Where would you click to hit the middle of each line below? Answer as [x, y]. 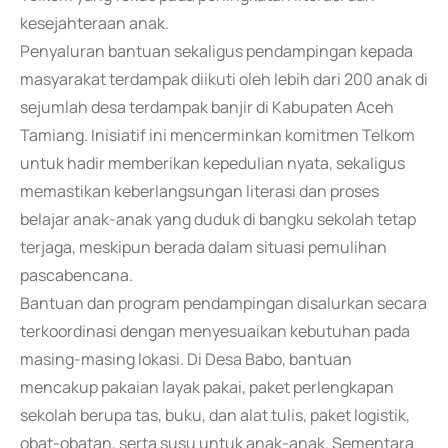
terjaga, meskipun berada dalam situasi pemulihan [203, 247]
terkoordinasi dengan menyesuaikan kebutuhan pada [215, 331]
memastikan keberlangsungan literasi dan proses [199, 191]
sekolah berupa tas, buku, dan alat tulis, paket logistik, [215, 415]
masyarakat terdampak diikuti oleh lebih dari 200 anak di [224, 79]
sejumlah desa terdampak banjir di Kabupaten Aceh [207, 107]
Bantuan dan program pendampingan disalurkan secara [223, 303]
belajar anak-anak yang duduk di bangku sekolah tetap [218, 219]
